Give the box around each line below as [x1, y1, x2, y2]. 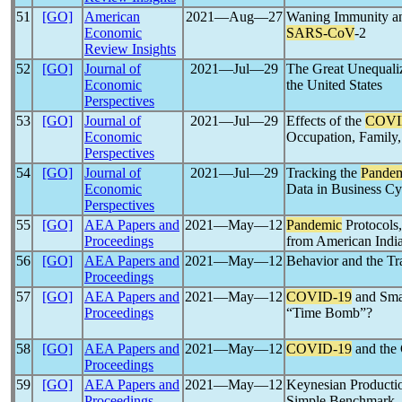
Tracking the [286, 165, 361, 180]
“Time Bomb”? [286, 305, 372, 320]
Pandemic [286, 217, 342, 232]
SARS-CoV [286, 25, 354, 40]
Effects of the [286, 113, 365, 128]
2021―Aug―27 [185, 9, 283, 24]
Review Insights [84, 41, 176, 57]
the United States [286, 77, 382, 92]
